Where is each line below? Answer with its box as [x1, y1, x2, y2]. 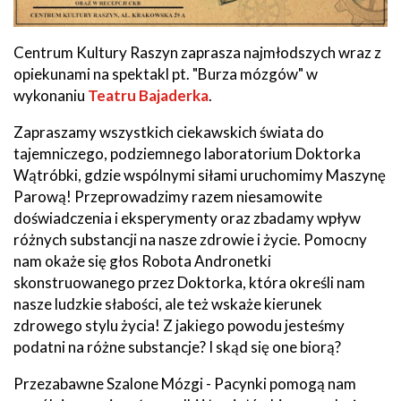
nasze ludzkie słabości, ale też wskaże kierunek [13, 294, 322, 313]
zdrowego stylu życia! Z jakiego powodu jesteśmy [13, 315, 345, 335]
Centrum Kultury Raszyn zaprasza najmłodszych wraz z [13, 42, 381, 62]
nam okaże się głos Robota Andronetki [13, 251, 271, 270]
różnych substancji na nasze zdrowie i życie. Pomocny [13, 229, 367, 249]
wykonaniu [13, 85, 88, 105]
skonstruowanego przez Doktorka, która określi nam [13, 272, 365, 292]
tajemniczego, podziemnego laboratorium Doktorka [13, 143, 361, 163]
